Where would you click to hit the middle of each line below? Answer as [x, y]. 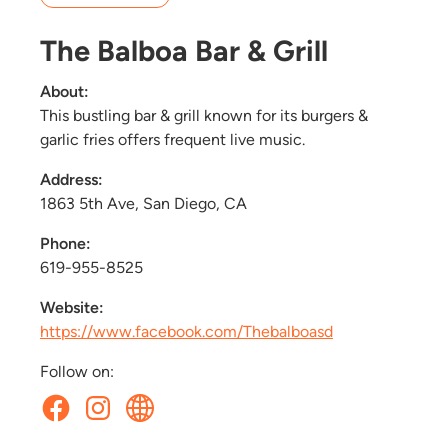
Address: [71, 179]
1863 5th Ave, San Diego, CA [143, 203]
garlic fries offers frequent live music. [172, 139]
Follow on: [77, 371]
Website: [72, 307]
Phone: [65, 243]
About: [64, 91]
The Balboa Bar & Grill [184, 50]
